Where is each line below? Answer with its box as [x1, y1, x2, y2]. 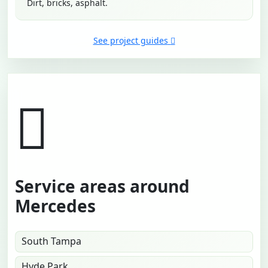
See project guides [93, 35, 168, 47]
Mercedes [15, 194, 96, 218]
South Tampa [22, 234, 81, 248]
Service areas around [15, 175, 190, 198]
